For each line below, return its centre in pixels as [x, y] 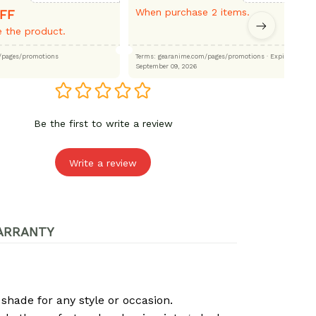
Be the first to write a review [103, 124]
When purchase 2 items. [192, 12]
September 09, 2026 [166, 67]
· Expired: [280, 57]
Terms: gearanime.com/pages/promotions [211, 57]
